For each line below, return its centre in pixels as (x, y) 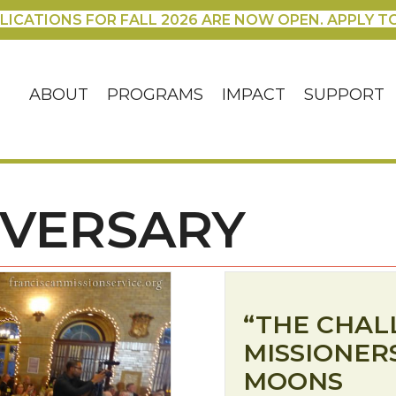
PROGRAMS (156, 95)
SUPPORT (345, 95)
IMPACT (254, 95)
